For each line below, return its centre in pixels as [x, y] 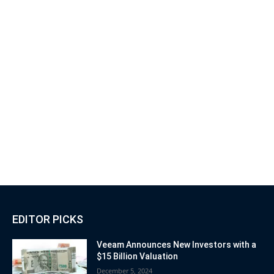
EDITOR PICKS [48, 220]
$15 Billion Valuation [138, 257]
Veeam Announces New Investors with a [177, 245]
